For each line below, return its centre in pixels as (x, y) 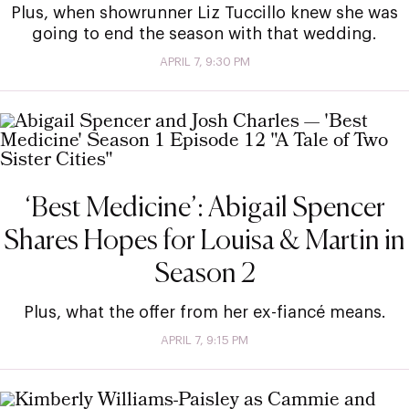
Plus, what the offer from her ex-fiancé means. (204, 312)
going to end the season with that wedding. (204, 33)
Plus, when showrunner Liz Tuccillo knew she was (204, 12)
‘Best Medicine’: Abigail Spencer (204, 209)
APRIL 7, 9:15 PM (204, 340)
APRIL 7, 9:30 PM (204, 61)
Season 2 (204, 274)
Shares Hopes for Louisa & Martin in (204, 241)
